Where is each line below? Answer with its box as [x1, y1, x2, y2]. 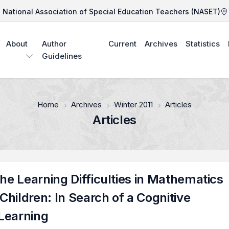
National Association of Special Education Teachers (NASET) [3, 7, 220, 16]
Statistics [185, 39, 220, 49]
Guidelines [42, 51, 82, 61]
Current [108, 39, 136, 49]
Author [42, 39, 67, 49]
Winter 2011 [114, 100, 153, 109]
